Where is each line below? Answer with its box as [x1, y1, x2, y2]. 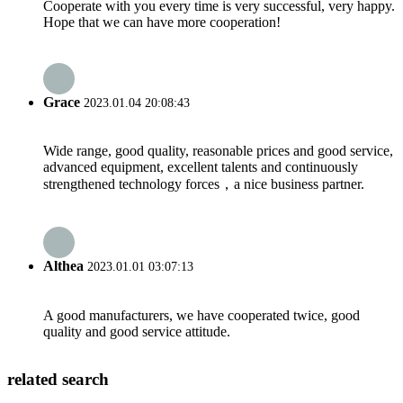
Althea [43, 258, 84, 274]
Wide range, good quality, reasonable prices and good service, [43, 143, 393, 159]
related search [7, 370, 109, 390]
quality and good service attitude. [43, 323, 230, 339]
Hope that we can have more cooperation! [43, 13, 281, 30]
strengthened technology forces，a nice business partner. [43, 176, 364, 193]
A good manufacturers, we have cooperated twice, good [43, 307, 360, 323]
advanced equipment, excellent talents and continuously [43, 159, 358, 175]
